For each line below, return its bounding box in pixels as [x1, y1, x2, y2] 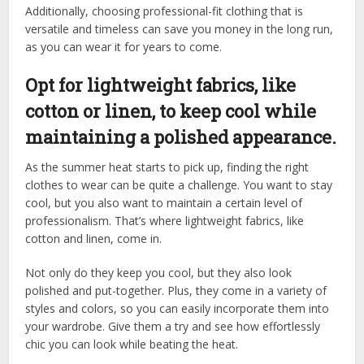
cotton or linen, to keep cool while [25, 99, 317, 123]
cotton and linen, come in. [25, 231, 166, 246]
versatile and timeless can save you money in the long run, [25, 21, 334, 37]
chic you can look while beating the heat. [25, 336, 239, 352]
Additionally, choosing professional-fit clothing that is [25, 3, 304, 19]
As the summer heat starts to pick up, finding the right [25, 159, 310, 175]
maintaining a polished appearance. [25, 125, 337, 149]
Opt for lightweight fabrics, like [25, 73, 297, 97]
